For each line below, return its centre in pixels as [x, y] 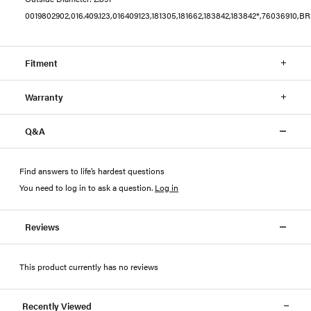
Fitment [41, 62]
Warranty [44, 96]
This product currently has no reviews [89, 266]
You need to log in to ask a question [85, 187]
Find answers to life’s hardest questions [92, 170]
